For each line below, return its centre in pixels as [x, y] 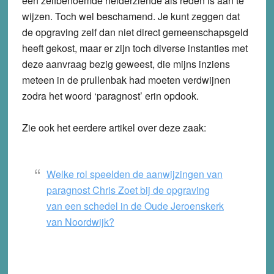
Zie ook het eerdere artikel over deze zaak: [114, 128]
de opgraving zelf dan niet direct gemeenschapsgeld [135, 32]
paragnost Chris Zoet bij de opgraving [128, 190]
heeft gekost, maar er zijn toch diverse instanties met [135, 48]
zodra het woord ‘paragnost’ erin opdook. [110, 96]
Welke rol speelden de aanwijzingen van [134, 174]
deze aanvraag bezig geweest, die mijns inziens [126, 64]
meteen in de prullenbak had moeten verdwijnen [126, 80]
